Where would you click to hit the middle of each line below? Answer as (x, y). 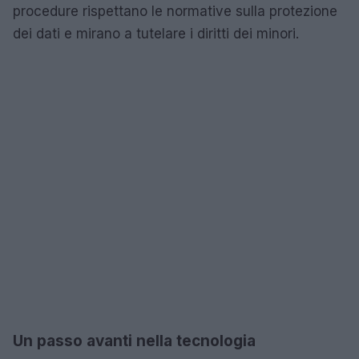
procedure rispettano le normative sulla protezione (175, 11)
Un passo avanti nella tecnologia (134, 341)
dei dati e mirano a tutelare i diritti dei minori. (156, 33)
